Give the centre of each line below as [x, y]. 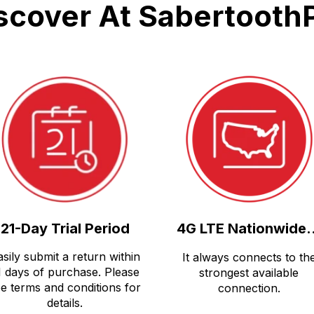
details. [65, 303]
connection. [249, 288]
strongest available [249, 272]
